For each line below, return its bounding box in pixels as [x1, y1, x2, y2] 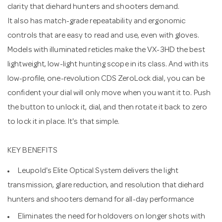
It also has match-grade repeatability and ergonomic [7, 17, 186, 26]
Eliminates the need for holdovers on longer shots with [18, 213, 206, 221]
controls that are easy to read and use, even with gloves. [7, 32, 199, 40]
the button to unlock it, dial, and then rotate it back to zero [7, 104, 208, 112]
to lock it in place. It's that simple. [7, 118, 119, 126]
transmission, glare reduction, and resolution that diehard [7, 182, 204, 190]
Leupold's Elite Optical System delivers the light [18, 167, 178, 175]
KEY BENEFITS [7, 147, 58, 155]
